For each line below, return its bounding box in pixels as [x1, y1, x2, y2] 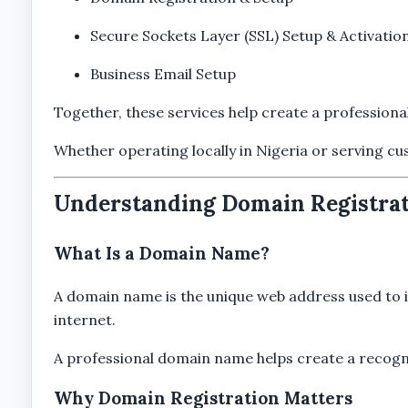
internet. [53, 310, 116, 329]
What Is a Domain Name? [53, 241, 270, 264]
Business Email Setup [89, 64, 236, 83]
